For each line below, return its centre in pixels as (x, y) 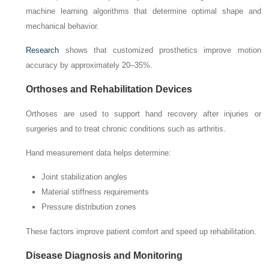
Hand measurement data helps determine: (99, 153)
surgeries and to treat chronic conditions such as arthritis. (126, 128)
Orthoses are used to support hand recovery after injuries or (144, 113)
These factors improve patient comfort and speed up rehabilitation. (141, 231)
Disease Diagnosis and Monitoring (104, 255)
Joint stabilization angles (85, 177)
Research (43, 50)
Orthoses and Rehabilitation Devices (109, 89)
